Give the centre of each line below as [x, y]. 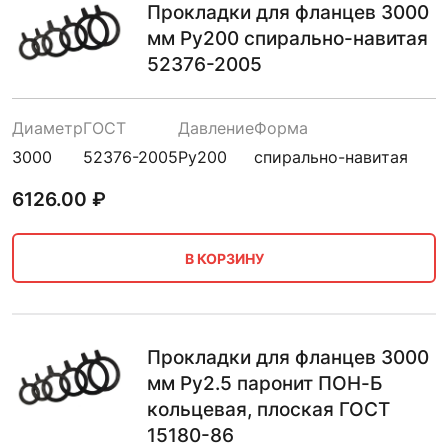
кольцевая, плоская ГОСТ [268, 409]
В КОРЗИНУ [224, 258]
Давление [216, 128]
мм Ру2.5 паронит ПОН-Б [264, 383]
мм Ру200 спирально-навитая [287, 38]
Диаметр [47, 128]
